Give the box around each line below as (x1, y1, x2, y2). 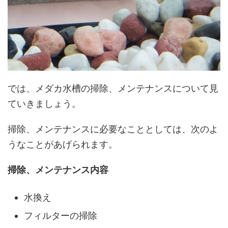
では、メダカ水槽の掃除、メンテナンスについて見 (8, 83, 218, 94)
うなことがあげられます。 (8, 139, 118, 150)
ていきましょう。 (8, 98, 81, 109)
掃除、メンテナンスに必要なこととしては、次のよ (8, 124, 218, 135)
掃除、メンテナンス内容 (8, 164, 108, 176)
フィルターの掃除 (24, 210, 97, 221)
